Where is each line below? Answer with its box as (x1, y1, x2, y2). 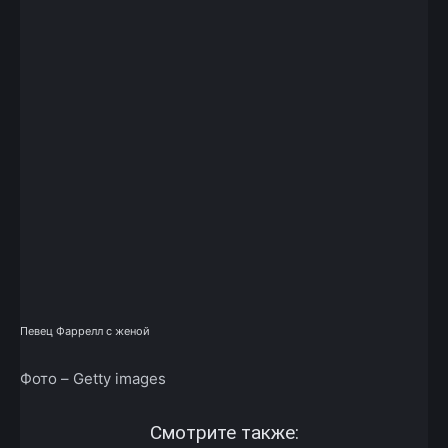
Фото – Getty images (20, 369, 166, 389)
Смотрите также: (149, 421, 299, 445)
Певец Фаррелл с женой (20, 324, 150, 339)
